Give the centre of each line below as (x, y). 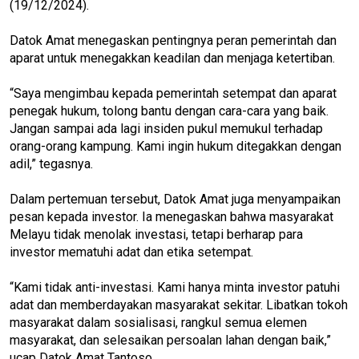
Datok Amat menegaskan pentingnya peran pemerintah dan (173, 40)
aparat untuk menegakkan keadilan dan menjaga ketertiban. (174, 58)
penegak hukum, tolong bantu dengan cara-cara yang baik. (169, 111)
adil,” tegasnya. (51, 163)
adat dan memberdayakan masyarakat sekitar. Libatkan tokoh (179, 305)
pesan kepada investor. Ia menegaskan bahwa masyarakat (171, 216)
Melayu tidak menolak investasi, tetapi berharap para (156, 234)
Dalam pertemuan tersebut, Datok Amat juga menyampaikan (175, 199)
